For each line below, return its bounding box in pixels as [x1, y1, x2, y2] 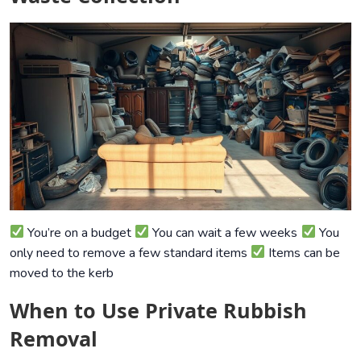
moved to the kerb [10, 263, 114, 282]
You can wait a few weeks [149, 223, 301, 242]
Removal [10, 324, 98, 352]
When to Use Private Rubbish [10, 296, 307, 324]
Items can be [265, 243, 341, 262]
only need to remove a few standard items [10, 243, 251, 262]
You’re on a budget [24, 223, 135, 242]
